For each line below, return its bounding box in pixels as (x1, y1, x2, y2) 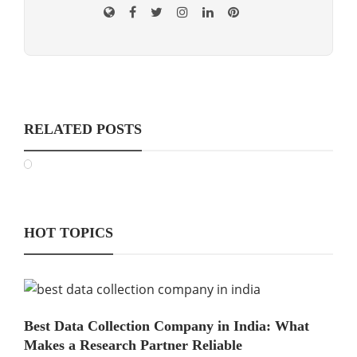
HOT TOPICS (24, 225, 113, 241)
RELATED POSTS (24, 121, 142, 137)
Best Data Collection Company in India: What (24, 318, 309, 334)
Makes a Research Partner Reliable (24, 337, 242, 353)
